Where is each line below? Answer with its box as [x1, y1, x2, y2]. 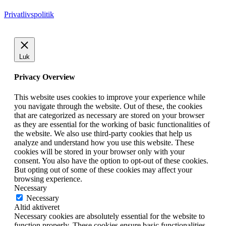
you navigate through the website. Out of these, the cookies [14, 101, 202, 110]
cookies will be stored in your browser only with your [14, 147, 185, 156]
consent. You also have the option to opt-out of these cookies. [14, 156, 208, 165]
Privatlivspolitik [4, 10, 54, 19]
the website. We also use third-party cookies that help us [14, 129, 192, 138]
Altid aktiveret [14, 202, 60, 211]
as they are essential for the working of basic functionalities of [14, 120, 210, 129]
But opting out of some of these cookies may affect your [14, 165, 192, 174]
